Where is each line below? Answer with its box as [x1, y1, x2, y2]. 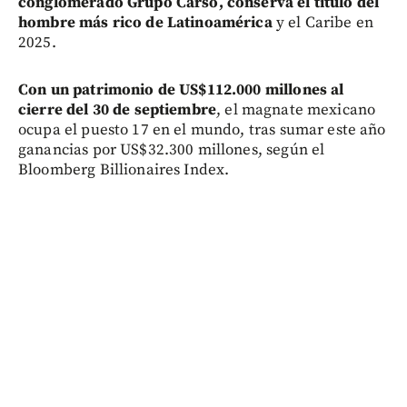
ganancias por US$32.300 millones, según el [18, 139, 325, 160]
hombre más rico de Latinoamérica [18, 12, 276, 33]
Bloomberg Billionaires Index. [18, 159, 230, 180]
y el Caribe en [275, 12, 374, 33]
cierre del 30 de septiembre [18, 99, 217, 120]
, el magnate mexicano [216, 99, 376, 120]
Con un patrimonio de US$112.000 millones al [18, 79, 344, 100]
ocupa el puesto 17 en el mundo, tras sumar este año [18, 119, 386, 140]
